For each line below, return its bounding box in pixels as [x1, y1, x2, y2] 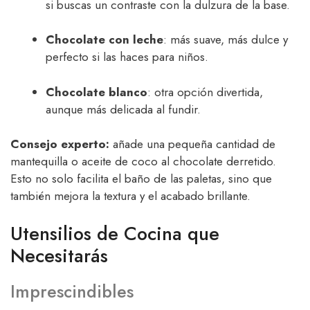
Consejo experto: [10, 136, 109, 153]
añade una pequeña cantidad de [109, 136, 275, 153]
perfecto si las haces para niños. [46, 48, 208, 66]
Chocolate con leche [46, 31, 163, 48]
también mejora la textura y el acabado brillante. [10, 188, 250, 205]
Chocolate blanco [46, 83, 147, 100]
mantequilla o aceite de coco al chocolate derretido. [10, 153, 276, 170]
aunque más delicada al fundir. [46, 100, 201, 118]
